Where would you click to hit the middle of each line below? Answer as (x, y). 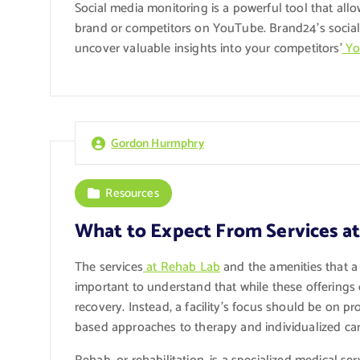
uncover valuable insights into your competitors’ (209, 48)
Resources (132, 193)
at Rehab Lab (182, 267)
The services (109, 267)
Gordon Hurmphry (157, 143)
